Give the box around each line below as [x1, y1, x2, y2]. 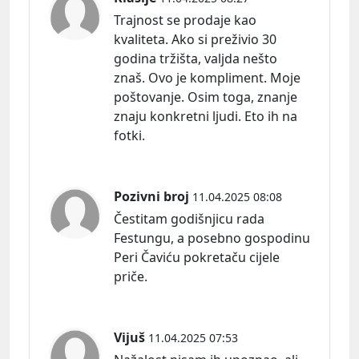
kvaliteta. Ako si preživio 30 [114, 30, 276, 48]
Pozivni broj [114, 187, 189, 205]
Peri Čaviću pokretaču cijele [114, 248, 280, 266]
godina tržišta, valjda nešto [114, 49, 277, 67]
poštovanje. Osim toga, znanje [114, 87, 297, 106]
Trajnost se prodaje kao [114, 10, 256, 29]
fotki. [114, 126, 145, 144]
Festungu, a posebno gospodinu [114, 228, 310, 247]
